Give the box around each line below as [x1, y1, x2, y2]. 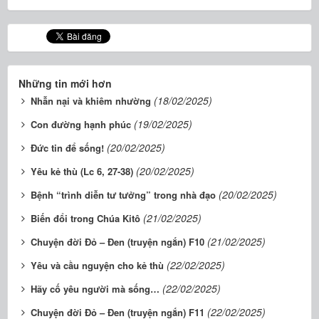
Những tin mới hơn [19, 75, 112, 90]
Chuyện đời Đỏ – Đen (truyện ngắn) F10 [31, 234, 204, 249]
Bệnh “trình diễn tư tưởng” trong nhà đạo [31, 187, 216, 202]
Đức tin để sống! [31, 140, 104, 155]
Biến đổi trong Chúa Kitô [31, 211, 140, 225]
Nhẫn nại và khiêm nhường [31, 93, 151, 108]
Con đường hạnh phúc [31, 117, 131, 131]
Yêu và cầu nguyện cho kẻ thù [31, 258, 164, 272]
